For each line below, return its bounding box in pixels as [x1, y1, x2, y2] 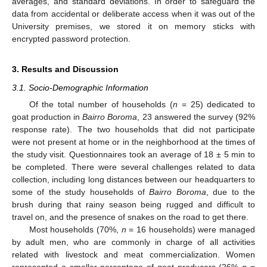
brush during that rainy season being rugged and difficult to [12, 199, 255, 209]
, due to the [206, 187, 256, 197]
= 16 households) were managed [126, 224, 256, 234]
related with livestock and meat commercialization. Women [12, 249, 255, 259]
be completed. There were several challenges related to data [12, 162, 255, 172]
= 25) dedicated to [178, 99, 256, 109]
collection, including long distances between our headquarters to [12, 174, 255, 184]
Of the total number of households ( [29, 99, 173, 109]
